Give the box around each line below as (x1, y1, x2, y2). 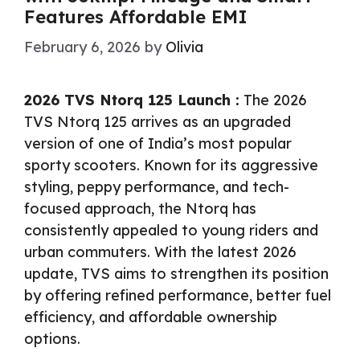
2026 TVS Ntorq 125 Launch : (24, 91, 239, 110)
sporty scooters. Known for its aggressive (24, 156, 318, 175)
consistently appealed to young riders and (24, 221, 318, 240)
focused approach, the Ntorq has (24, 199, 256, 219)
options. (24, 329, 80, 349)
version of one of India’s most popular (24, 134, 292, 153)
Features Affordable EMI (24, 6, 247, 29)
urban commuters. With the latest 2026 (24, 243, 297, 262)
